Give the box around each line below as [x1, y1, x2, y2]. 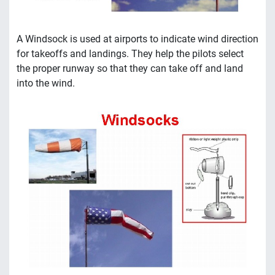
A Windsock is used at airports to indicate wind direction [17, 33, 258, 45]
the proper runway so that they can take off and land [17, 63, 243, 75]
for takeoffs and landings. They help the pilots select [17, 48, 244, 60]
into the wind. [17, 77, 75, 90]
